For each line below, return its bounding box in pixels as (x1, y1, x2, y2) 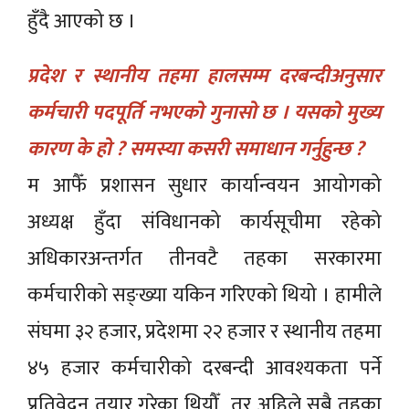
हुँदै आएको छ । (27, 4, 136, 38)
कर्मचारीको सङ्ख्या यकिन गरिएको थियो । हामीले (27, 278, 382, 312)
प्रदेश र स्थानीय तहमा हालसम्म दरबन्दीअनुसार (27, 58, 382, 93)
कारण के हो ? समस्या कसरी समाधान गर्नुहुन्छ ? (27, 131, 364, 166)
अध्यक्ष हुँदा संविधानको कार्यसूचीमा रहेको (27, 204, 382, 239)
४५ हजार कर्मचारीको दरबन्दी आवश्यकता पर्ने (27, 351, 382, 385)
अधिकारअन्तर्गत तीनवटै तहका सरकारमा (27, 241, 382, 276)
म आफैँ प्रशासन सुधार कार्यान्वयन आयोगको (27, 168, 382, 203)
